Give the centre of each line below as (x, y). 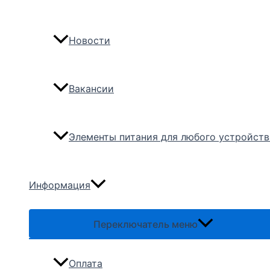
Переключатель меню (146, 224)
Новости (89, 41)
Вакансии (91, 89)
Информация (60, 185)
